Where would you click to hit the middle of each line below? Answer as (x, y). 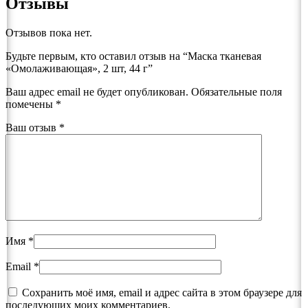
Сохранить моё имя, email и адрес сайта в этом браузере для (162, 292)
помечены (31, 104)
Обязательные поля (236, 91)
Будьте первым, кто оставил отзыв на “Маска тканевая (133, 56)
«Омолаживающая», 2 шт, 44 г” (79, 68)
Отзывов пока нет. (49, 32)
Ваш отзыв (32, 127)
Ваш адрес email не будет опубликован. (97, 91)
